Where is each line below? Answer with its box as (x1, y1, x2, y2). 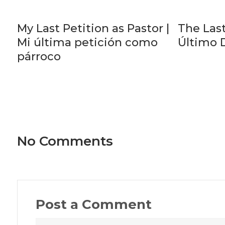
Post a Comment (35, 196, 152, 213)
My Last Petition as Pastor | (17, 22, 169, 36)
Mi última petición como (17, 36, 158, 50)
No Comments (17, 133, 113, 150)
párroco (17, 50, 61, 64)
